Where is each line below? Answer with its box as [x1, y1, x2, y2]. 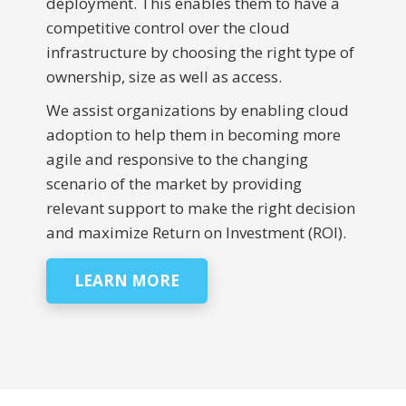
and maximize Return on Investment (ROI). [45, 221, 346, 243]
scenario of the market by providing [45, 172, 302, 194]
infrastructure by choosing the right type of [45, 41, 354, 63]
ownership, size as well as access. [45, 65, 282, 87]
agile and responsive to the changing [45, 148, 308, 169]
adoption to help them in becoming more [45, 123, 341, 145]
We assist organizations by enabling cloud [45, 99, 349, 121]
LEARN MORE [73, 269, 179, 291]
